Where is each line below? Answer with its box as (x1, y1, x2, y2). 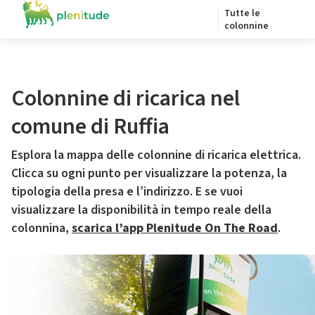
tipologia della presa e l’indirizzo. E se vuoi (11, 183, 243, 200)
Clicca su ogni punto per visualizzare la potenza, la (11, 165, 287, 182)
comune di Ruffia (11, 110, 169, 143)
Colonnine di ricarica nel (11, 82, 240, 115)
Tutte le (224, 6, 260, 20)
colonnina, (11, 219, 72, 237)
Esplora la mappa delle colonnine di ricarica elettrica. (11, 146, 301, 164)
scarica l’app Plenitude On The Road (72, 219, 278, 237)
